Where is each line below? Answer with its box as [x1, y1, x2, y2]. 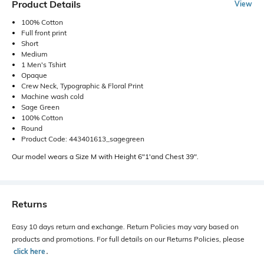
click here [14, 246, 45, 256]
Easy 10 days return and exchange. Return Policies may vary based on [12, 222, 239, 231]
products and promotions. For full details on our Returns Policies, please [12, 234, 245, 243]
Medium [21, 49, 48, 58]
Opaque [21, 70, 47, 80]
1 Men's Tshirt [21, 60, 66, 69]
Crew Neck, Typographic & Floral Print [21, 81, 143, 90]
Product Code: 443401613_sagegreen [21, 134, 144, 143]
